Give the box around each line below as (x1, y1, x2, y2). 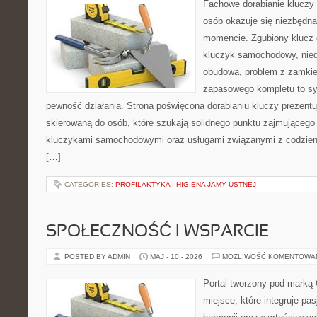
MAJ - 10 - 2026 (150, 253, 202, 260)
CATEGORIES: (64, 180, 115, 188)
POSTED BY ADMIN (64, 253, 132, 260)
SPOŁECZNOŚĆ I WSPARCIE (46, 224, 269, 240)
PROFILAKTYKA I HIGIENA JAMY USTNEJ (115, 180, 256, 188)
